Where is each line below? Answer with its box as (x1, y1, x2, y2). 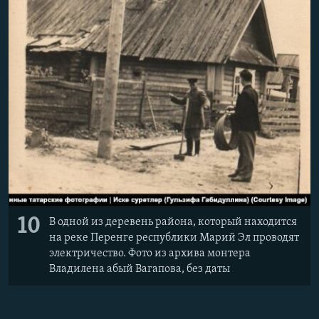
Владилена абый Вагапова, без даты (49, 263, 230, 275)
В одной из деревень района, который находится (49, 216, 297, 228)
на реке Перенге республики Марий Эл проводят (49, 231, 299, 244)
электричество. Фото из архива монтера (49, 247, 251, 259)
